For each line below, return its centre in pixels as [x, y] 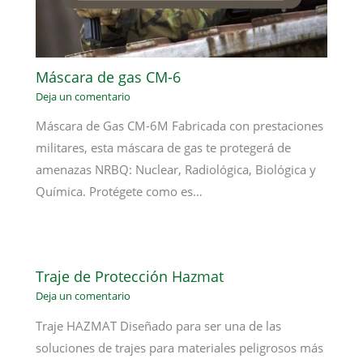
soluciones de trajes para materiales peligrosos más [180, 347]
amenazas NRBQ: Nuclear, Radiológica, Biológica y [176, 170]
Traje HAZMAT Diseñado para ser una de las [159, 325]
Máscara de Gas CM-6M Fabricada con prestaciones [180, 126]
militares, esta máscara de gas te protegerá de [164, 148]
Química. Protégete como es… [120, 192]
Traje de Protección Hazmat [130, 276]
